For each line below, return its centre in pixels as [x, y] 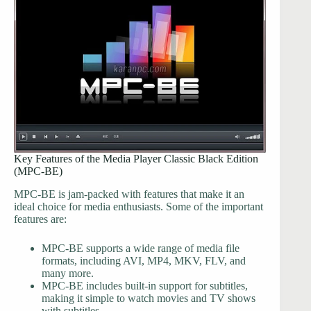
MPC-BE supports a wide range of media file [141, 248]
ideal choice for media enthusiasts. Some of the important [138, 206]
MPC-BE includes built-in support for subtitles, [145, 285]
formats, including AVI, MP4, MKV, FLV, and [144, 260]
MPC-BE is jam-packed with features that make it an [129, 194]
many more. [68, 273]
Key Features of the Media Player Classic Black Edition [136, 158]
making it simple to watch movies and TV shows [149, 298]
